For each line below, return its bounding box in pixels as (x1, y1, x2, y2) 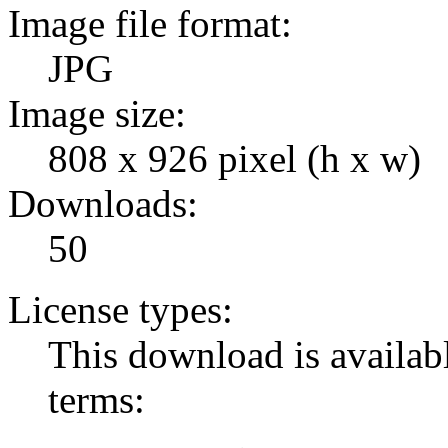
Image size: (8, 92, 186, 136)
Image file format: (8, 2, 292, 46)
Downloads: (8, 182, 198, 226)
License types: (8, 288, 233, 332)
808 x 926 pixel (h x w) (48, 137, 421, 181)
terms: (48, 378, 145, 422)
